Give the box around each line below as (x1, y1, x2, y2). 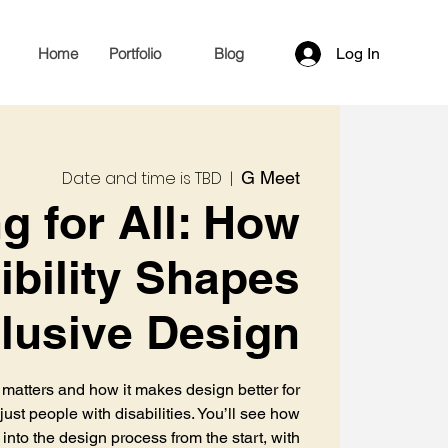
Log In (335, 44, 380, 63)
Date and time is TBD (61, 167, 222, 190)
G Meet (240, 167, 300, 188)
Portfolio (109, 44, 161, 63)
